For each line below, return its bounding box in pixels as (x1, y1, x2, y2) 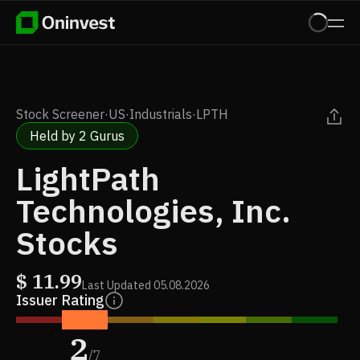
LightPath (16, 157, 160, 199)
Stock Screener (16, 106, 104, 122)
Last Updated (82, 278, 151, 292)
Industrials (129, 106, 192, 122)
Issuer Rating (16, 291, 104, 309)
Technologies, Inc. (16, 190, 291, 231)
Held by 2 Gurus (30, 128, 125, 144)
